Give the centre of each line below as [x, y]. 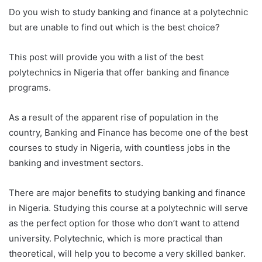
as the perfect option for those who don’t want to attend [124, 223]
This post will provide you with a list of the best [106, 57]
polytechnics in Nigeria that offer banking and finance [119, 72]
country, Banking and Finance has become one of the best [128, 132]
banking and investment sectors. [76, 163]
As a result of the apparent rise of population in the [114, 117]
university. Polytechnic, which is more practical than [116, 238]
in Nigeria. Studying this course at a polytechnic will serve [128, 208]
